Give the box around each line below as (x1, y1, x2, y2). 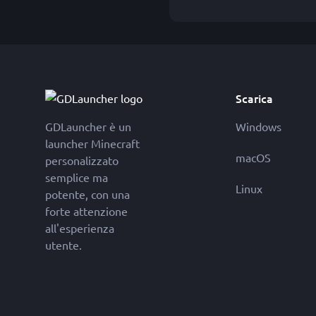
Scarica (236, 90, 274, 106)
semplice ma (45, 170, 108, 184)
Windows (236, 119, 282, 133)
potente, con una (45, 187, 130, 201)
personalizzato (45, 153, 119, 167)
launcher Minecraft (45, 136, 140, 150)
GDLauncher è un (45, 119, 131, 133)
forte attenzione (45, 204, 128, 218)
